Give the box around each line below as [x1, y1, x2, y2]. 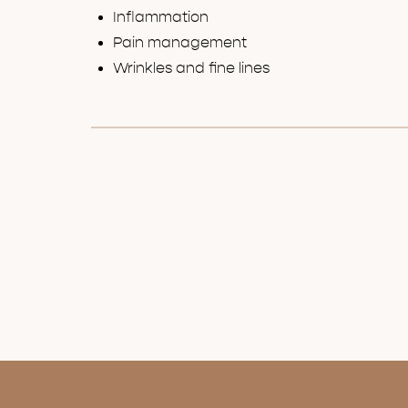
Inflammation [113, 8, 209, 25]
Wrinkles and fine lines [113, 59, 270, 76]
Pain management [113, 34, 247, 51]
